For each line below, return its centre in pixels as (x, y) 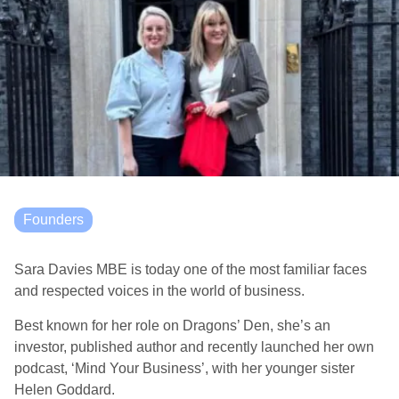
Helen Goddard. (65, 390)
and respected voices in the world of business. (159, 291)
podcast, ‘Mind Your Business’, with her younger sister (184, 368)
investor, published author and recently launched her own (194, 347)
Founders (53, 220)
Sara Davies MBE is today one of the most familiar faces (191, 269)
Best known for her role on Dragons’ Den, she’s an (172, 326)
